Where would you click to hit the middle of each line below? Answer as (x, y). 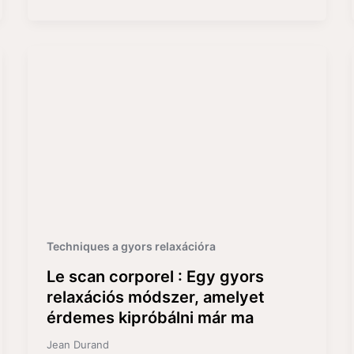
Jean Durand (77, 345)
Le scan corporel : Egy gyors (155, 277)
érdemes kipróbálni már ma (150, 318)
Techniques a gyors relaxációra (131, 247)
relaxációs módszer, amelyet (155, 298)
